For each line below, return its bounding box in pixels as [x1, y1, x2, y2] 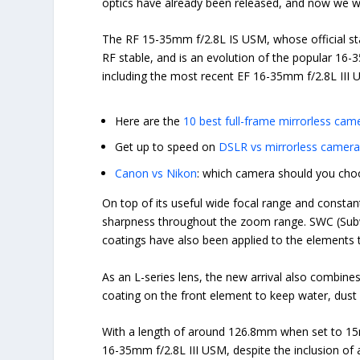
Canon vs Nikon [115, 166, 198, 182]
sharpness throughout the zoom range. [102, 214, 307, 230]
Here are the [115, 112, 184, 129]
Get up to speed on [115, 139, 219, 155]
